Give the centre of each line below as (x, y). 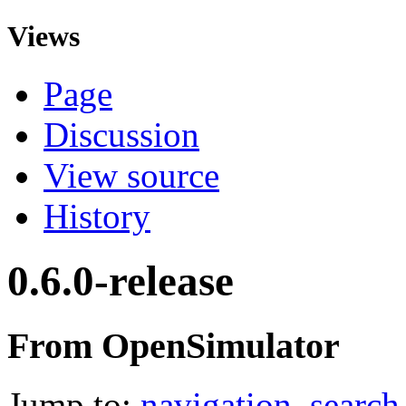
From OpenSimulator (174, 346)
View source (131, 176)
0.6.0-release (121, 280)
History (97, 217)
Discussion (121, 135)
